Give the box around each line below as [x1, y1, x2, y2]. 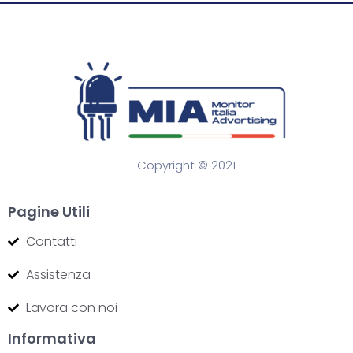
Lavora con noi [25, 298, 117, 317]
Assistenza [25, 265, 91, 284]
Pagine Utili [8, 201, 90, 221]
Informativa [8, 328, 96, 348]
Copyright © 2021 [137, 156, 236, 173]
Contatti [25, 232, 77, 251]
